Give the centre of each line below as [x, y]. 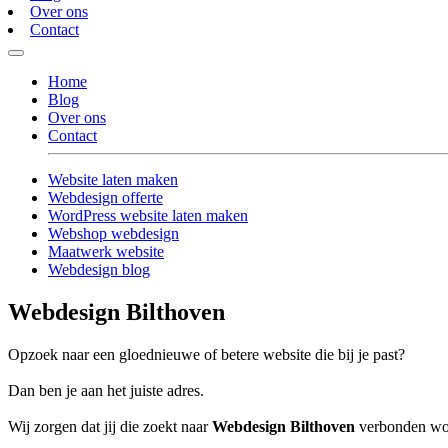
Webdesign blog [99, 270]
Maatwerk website [106, 252]
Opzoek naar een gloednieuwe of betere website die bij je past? [206, 355]
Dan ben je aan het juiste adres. [106, 391]
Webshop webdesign [113, 234]
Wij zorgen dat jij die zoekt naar [110, 427]
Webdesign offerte [105, 198]
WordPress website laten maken [148, 216]
